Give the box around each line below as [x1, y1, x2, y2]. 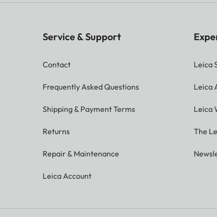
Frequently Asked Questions [43, 81, 139, 92]
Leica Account [43, 170, 92, 181]
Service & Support [43, 30, 121, 43]
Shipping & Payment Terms [43, 104, 135, 114]
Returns [43, 126, 70, 136]
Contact [43, 59, 71, 69]
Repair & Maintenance [43, 148, 119, 158]
